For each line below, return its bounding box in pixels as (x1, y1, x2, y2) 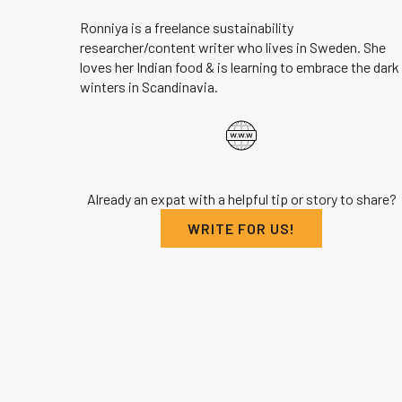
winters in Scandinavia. (80, 78, 218, 95)
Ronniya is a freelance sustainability (80, 19, 293, 36)
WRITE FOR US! (188, 220, 296, 237)
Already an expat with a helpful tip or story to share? (86, 190, 397, 207)
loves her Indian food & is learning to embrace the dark (80, 58, 399, 75)
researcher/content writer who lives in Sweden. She (80, 39, 386, 56)
